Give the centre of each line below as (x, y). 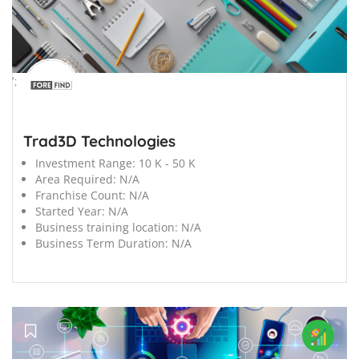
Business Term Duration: (102, 244)
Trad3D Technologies (99, 141)
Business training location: (107, 228)
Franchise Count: (81, 196)
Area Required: (76, 179)
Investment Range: (85, 163)
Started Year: (70, 212)
